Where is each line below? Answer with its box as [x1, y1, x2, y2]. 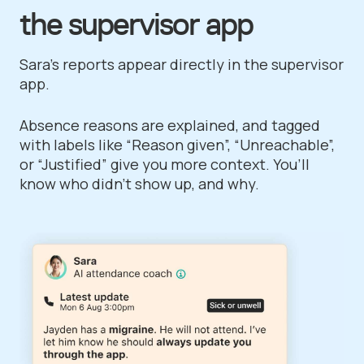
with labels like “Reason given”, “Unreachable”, [19, 134, 335, 154]
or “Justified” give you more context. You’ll [19, 154, 310, 174]
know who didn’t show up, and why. [19, 173, 259, 193]
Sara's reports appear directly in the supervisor [19, 54, 344, 74]
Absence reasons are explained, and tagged [19, 115, 320, 135]
